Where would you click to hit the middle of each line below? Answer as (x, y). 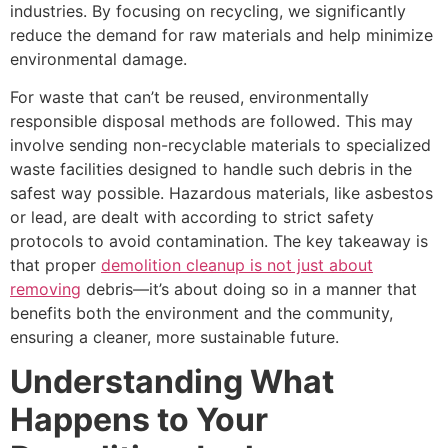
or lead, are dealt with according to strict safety (192, 217)
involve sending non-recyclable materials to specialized (220, 145)
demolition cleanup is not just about (237, 265)
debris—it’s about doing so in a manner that (249, 289)
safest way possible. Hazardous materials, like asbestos (221, 193)
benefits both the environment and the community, (201, 313)
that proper (55, 265)
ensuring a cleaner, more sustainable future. (174, 337)
